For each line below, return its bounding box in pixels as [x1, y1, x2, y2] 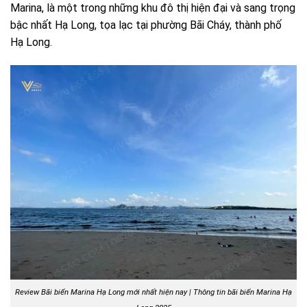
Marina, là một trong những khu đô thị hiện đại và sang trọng [10, 1, 295, 15]
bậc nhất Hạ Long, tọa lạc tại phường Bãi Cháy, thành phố [10, 19, 282, 32]
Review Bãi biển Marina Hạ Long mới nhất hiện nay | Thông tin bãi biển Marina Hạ [15, 287, 292, 297]
